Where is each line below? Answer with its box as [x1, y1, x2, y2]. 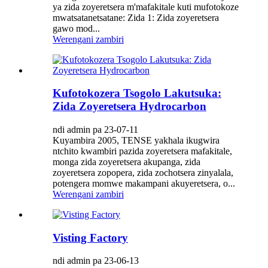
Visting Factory [53, 231, 128, 244]
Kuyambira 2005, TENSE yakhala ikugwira [53, 135, 220, 145]
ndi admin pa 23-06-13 [53, 255, 139, 266]
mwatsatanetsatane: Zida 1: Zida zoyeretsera [53, 12, 219, 23]
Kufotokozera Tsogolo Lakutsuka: [53, 87, 221, 100]
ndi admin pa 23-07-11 [53, 124, 138, 135]
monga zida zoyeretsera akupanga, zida [53, 156, 200, 167]
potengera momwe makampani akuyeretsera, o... [53, 178, 235, 188]
